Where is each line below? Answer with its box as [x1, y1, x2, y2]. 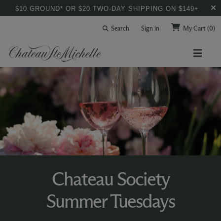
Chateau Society [51, 167, 170, 191]
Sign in [141, 24, 160, 32]
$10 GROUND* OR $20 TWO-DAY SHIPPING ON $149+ [15, 4, 199, 12]
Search [111, 24, 130, 32]
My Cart [183, 24, 207, 32]
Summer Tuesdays [46, 189, 175, 213]
